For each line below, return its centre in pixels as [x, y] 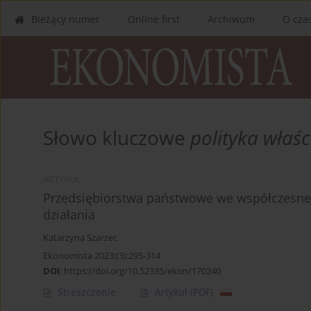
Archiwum [231, 19]
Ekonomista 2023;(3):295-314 [102, 256]
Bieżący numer [66, 19]
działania [69, 215]
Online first [154, 19]
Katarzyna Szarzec [80, 238]
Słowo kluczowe [117, 138]
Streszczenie [87, 292]
